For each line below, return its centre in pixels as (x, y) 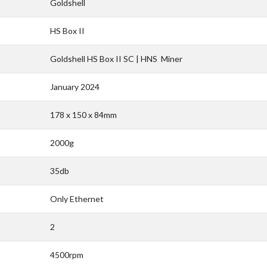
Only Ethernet (77, 199)
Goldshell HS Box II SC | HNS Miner (116, 59)
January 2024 (75, 87)
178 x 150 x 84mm (83, 115)
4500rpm (67, 255)
